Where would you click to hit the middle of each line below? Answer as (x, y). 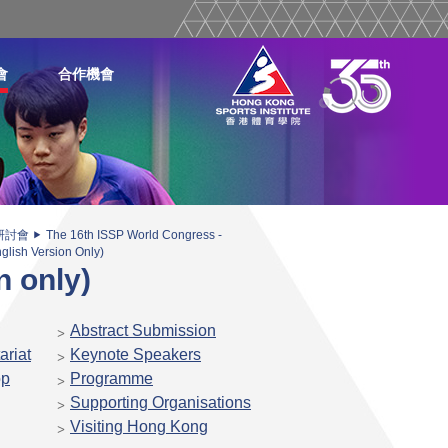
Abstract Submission (143, 330)
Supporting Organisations (160, 402)
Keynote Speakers (135, 354)
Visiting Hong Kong (139, 426)
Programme (111, 378)
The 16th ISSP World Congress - (134, 235)
